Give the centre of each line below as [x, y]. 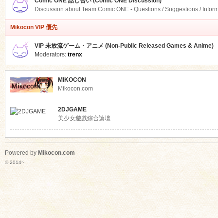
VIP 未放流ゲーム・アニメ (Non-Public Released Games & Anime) [124, 46]
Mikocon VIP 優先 [34, 27]
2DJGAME [72, 109]
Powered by [21, 153]
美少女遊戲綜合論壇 [84, 118]
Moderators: [51, 54]
